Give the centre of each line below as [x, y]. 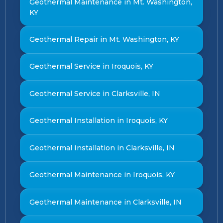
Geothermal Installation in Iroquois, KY [98, 121]
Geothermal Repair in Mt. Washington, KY [104, 39]
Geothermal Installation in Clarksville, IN [102, 148]
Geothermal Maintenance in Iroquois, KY [102, 175]
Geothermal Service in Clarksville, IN [95, 93]
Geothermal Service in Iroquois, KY [91, 66]
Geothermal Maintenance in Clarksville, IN [105, 202]
